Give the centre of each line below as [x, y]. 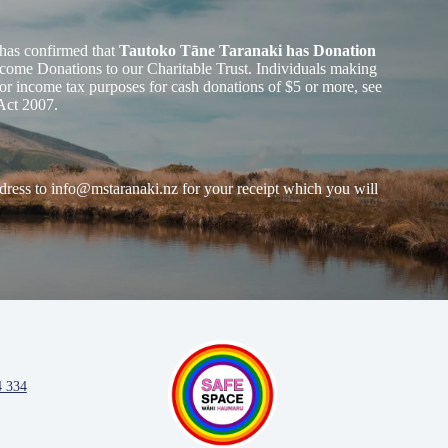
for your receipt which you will [278, 189]
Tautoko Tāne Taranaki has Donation [247, 51]
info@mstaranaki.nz [114, 189]
